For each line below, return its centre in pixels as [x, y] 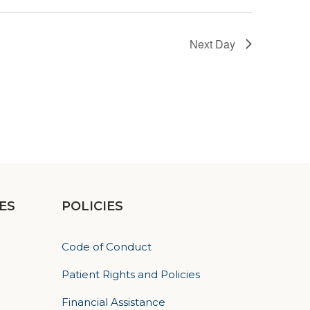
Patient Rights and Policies [131, 274]
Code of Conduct [107, 246]
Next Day [212, 44]
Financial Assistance [114, 302]
